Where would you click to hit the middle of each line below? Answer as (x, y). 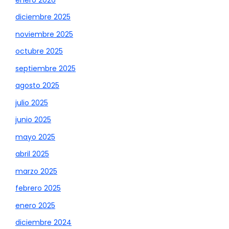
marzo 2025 (36, 171)
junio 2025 (33, 120)
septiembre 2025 (45, 68)
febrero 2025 (38, 188)
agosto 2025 (37, 86)
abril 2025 (32, 154)
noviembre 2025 (44, 34)
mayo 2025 (35, 137)
